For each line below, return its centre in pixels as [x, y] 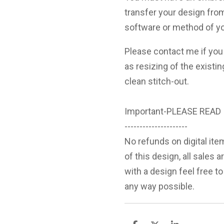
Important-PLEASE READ [173, 111]
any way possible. [159, 186]
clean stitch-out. [157, 81]
